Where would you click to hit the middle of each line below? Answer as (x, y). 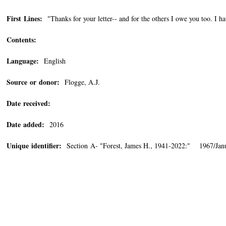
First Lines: (24, 18)
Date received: (29, 103)
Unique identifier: (34, 146)
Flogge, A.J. (80, 82)
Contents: (21, 40)
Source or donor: (33, 82)
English (52, 61)
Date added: (25, 124)
